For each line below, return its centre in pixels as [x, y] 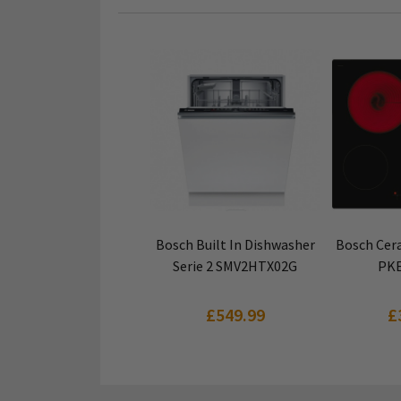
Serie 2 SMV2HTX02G [235, 266]
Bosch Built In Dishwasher [235, 244]
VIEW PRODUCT [235, 234]
